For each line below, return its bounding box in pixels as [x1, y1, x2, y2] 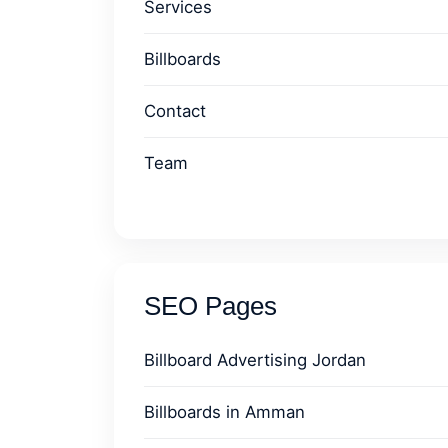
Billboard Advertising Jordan [144, 350, 366, 370]
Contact [144, 101, 206, 121]
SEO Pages [144, 292, 277, 320]
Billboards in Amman [144, 402, 305, 422]
